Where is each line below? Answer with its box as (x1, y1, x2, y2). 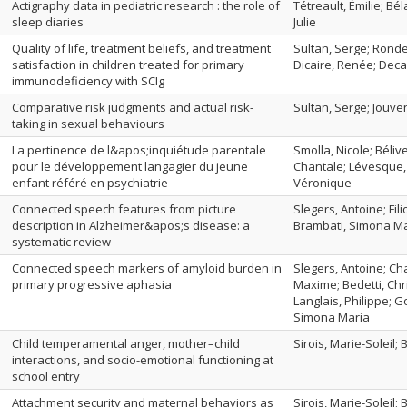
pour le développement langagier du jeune (12, 158, 248, 174)
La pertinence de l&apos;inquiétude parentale (12, 142, 266, 158)
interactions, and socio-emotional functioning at (12, 352, 273, 368)
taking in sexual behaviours (12, 115, 164, 132)
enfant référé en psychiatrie (12, 174, 168, 191)
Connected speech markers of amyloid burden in (12, 260, 282, 276)
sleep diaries (12, 14, 84, 30)
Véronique (293, 174, 352, 191)
